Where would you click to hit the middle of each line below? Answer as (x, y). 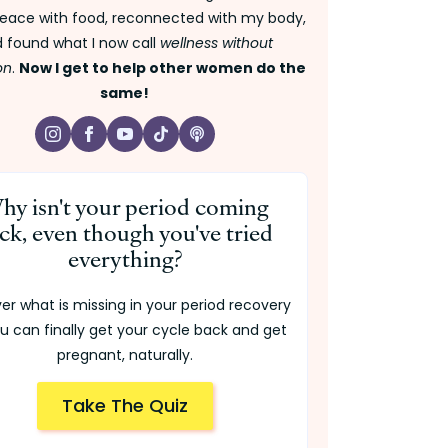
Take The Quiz (124, 406)
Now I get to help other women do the (163, 68)
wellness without (217, 43)
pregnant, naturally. (124, 355)
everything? (124, 258)
